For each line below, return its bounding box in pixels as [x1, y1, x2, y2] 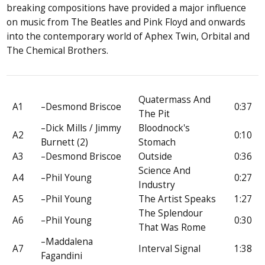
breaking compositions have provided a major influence [7, 2, 247, 15]
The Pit [138, 107, 170, 120]
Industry [138, 178, 176, 191]
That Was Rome [138, 221, 206, 234]
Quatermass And [138, 93, 211, 106]
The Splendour [138, 206, 203, 219]
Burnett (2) [41, 135, 89, 148]
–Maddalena [41, 235, 93, 248]
